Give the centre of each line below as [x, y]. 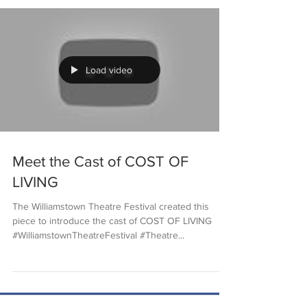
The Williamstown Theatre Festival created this [111, 229]
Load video [109, 93]
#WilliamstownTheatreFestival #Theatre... [98, 258]
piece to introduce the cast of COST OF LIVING [112, 243]
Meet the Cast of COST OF [100, 184]
